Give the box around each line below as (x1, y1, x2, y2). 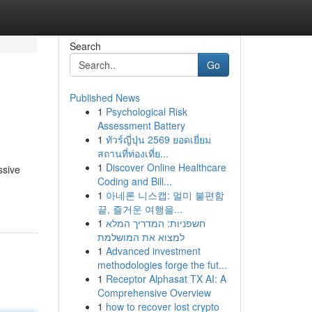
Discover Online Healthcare (105, 160, 226, 174)
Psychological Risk (105, 104, 187, 118)
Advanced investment (105, 244, 201, 258)
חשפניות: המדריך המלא (105, 216, 205, 230)
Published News (69, 91, 140, 104)
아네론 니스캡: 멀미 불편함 (105, 188, 224, 202)
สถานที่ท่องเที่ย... (97, 146, 169, 160)
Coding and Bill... (97, 174, 172, 188)
